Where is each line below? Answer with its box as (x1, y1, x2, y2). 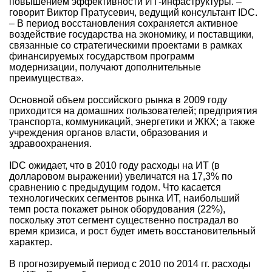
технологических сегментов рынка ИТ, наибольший (9, 192, 240, 203)
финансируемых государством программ (9, 50, 194, 61)
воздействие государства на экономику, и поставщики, (9, 29, 254, 39)
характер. (9, 236, 52, 247)
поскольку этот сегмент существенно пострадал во (9, 214, 239, 225)
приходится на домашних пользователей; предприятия (9, 105, 257, 116)
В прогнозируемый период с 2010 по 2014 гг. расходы (9, 258, 251, 269)
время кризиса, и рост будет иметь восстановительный (9, 225, 256, 236)
